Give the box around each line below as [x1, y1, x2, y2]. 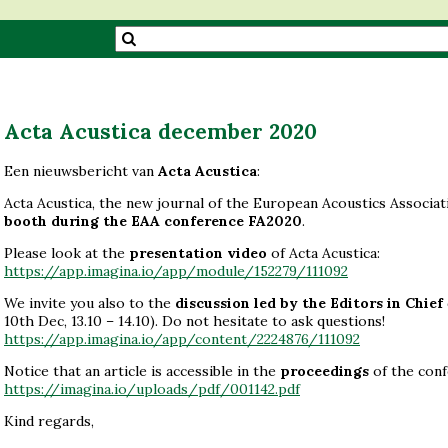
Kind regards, [4, 412, 94, 431]
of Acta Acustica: [271, 244, 380, 263]
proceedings [280, 362, 369, 381]
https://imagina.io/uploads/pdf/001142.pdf [4, 380, 300, 399]
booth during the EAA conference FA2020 [4, 212, 302, 231]
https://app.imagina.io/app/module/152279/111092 [4, 262, 348, 281]
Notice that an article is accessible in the [4, 362, 280, 381]
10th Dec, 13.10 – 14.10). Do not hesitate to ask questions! [4, 312, 385, 331]
